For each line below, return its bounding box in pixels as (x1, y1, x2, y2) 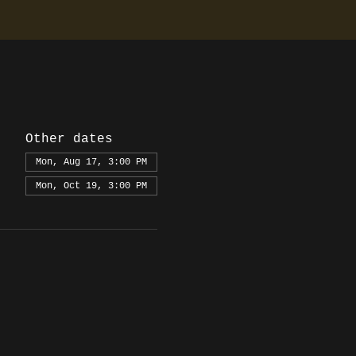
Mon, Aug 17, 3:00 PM (35, 157, 147, 168)
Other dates (25, 132, 113, 146)
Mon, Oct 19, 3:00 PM (35, 180, 147, 192)
